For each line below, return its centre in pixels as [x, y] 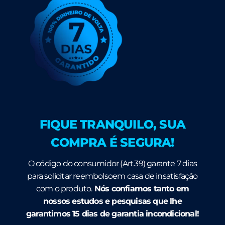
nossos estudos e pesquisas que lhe [113, 201]
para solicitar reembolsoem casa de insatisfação [113, 176]
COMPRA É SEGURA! [113, 142]
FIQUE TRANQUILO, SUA [113, 124]
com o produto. [64, 188]
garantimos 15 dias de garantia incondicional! [112, 213]
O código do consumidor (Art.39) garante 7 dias [113, 163]
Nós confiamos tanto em [141, 188]
